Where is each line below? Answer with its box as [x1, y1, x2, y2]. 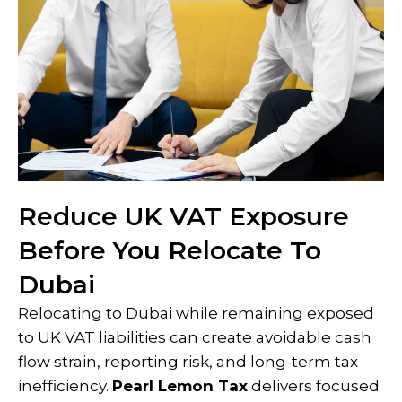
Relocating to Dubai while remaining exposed [18, 304, 374, 322]
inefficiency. [18, 377, 112, 395]
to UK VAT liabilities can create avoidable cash [18, 328, 371, 346]
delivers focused [248, 377, 380, 395]
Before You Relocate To [18, 235, 321, 266]
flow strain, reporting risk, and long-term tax [18, 353, 358, 371]
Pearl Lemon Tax [112, 377, 248, 395]
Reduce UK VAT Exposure [18, 201, 349, 232]
